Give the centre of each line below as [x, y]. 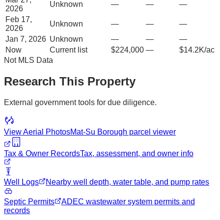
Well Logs [21, 182]
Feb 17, [19, 19]
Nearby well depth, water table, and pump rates [127, 182]
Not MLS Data [28, 60]
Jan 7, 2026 [26, 39]
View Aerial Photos [37, 132]
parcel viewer [151, 132]
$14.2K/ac [197, 50]
